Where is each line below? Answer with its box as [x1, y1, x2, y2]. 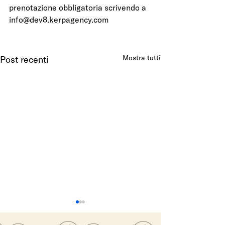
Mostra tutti [123, 53, 161, 63]
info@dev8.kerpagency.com [9, 15, 108, 25]
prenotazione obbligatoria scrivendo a [9, 3, 148, 13]
